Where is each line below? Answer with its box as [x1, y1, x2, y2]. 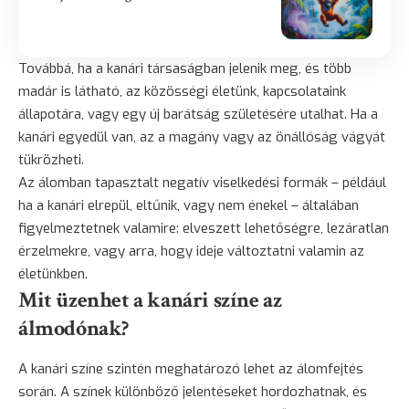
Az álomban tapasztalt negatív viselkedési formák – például [18, 173, 386, 192]
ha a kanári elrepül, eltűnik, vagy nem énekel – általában [18, 195, 359, 215]
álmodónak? [18, 313, 129, 342]
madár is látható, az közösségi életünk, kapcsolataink [18, 81, 346, 100]
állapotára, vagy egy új [18, 104, 163, 123]
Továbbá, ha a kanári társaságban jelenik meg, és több [18, 58, 351, 78]
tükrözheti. [18, 150, 84, 169]
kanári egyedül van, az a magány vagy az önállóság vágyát [18, 127, 385, 146]
